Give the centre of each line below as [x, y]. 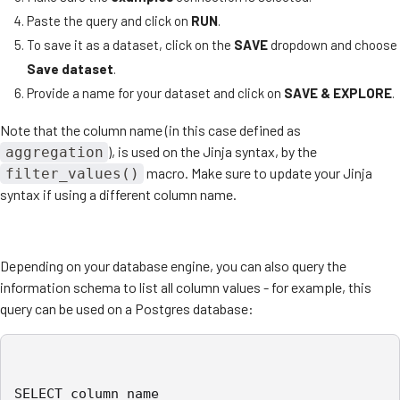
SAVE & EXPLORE [338, 92]
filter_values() [72, 173]
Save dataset [70, 68]
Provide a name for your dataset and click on [155, 92]
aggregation [54, 152]
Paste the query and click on [109, 20]
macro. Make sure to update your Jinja [258, 172]
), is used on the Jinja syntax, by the [213, 151]
